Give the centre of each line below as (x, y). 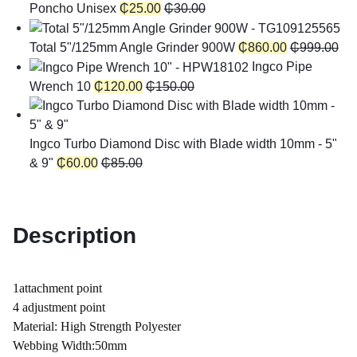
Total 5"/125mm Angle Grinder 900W (132, 47)
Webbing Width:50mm (70, 345)
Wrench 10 (60, 86)
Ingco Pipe (282, 66)
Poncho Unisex (73, 8)
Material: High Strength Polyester (97, 326)
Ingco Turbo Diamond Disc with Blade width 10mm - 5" (183, 143)
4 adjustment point (59, 307)
